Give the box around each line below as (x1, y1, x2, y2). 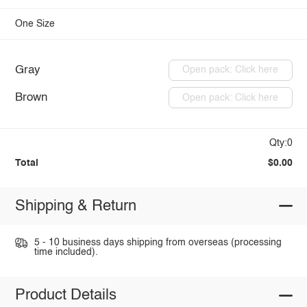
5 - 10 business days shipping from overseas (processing (34, 238, 282, 248)
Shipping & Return (14, 198, 136, 214)
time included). (34, 247, 98, 258)
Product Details (14, 288, 116, 304)
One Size (14, 19, 55, 29)
